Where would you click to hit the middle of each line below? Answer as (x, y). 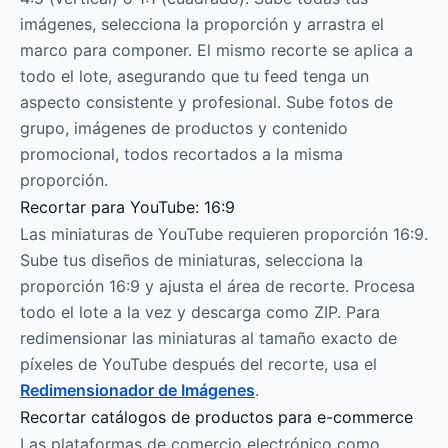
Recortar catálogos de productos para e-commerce (216, 417)
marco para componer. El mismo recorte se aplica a (216, 50)
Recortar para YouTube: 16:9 (127, 207)
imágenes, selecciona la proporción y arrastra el (202, 24)
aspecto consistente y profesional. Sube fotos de (206, 102)
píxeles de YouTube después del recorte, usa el (198, 364)
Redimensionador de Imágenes (137, 390)
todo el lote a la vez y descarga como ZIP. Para (200, 312)
